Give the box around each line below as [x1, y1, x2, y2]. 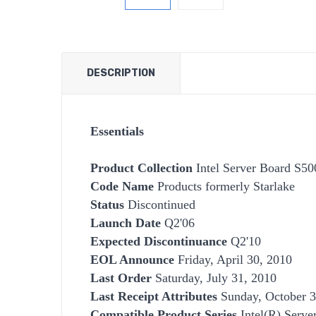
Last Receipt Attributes [90, 288, 217, 303]
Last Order [90, 270, 152, 285]
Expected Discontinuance [90, 233, 227, 248]
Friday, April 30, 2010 [174, 252, 292, 267]
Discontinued [124, 197, 195, 212]
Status [90, 197, 124, 212]
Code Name [90, 178, 154, 193]
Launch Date [90, 215, 161, 230]
